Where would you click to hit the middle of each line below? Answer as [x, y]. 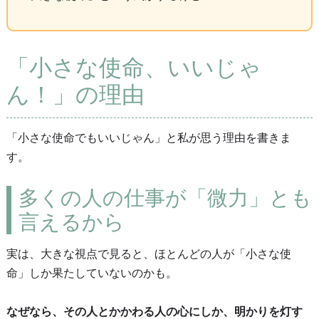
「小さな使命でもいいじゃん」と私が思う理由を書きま [148, 137]
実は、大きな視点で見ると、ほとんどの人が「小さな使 [148, 253]
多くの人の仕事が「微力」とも [165, 198]
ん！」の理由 [75, 95]
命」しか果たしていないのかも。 [91, 273]
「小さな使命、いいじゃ [134, 68]
